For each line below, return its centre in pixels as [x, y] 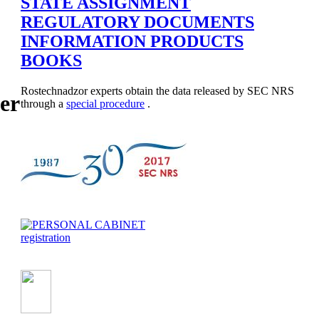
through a [43, 104]
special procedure [105, 104]
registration [46, 238]
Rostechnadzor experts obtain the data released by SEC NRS [157, 91]
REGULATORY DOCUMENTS [137, 22]
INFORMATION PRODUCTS [132, 42]
